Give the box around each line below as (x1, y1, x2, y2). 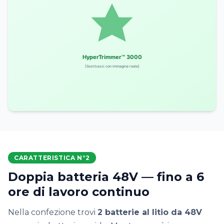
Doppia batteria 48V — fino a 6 (8, 169, 204, 184)
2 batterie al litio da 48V (97, 207, 202, 217)
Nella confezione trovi (8, 207, 97, 217)
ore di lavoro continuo (8, 184, 149, 199)
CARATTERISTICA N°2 (14, 154, 90, 161)
